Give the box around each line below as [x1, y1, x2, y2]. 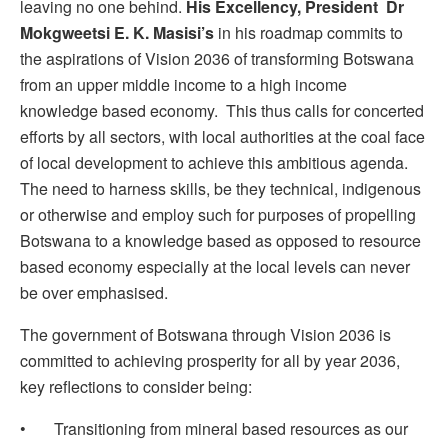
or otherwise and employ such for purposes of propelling [20, 203, 416, 227]
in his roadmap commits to [214, 21, 403, 45]
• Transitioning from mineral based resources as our [20, 417, 408, 441]
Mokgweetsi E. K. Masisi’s [20, 21, 214, 45]
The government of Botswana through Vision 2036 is [20, 323, 391, 347]
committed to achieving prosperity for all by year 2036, [20, 349, 400, 373]
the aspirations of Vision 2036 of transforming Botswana [20, 47, 414, 71]
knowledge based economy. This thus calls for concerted [20, 99, 424, 123]
